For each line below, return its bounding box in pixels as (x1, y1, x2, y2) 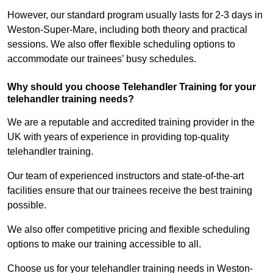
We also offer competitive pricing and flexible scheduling (7, 224, 250, 235)
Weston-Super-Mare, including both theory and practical (7, 24, 247, 35)
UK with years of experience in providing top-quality (7, 132, 229, 143)
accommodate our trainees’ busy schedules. (7, 54, 196, 65)
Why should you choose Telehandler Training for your (7, 82, 256, 93)
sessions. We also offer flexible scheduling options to (7, 39, 235, 50)
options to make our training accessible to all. (7, 239, 201, 250)
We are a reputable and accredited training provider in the (7, 117, 255, 128)
